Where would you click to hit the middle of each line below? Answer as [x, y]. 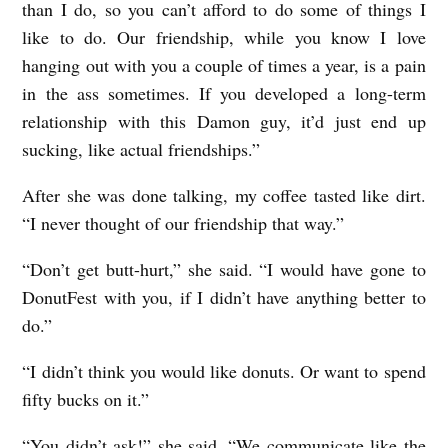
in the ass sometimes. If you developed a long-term [224, 93]
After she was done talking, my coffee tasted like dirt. [224, 195]
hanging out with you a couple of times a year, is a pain [224, 65]
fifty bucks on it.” [86, 399]
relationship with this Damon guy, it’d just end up [224, 121]
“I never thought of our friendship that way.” [183, 223]
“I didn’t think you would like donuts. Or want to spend [224, 371]
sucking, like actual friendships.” [141, 149]
